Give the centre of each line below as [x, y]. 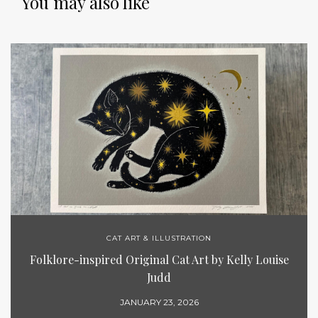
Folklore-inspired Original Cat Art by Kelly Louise [159, 259]
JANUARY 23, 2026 [159, 302]
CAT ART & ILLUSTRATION [159, 238]
